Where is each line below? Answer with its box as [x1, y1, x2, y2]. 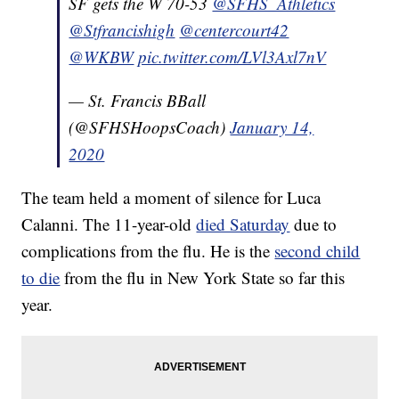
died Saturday [196, 212, 290, 235]
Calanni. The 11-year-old [21, 212, 197, 235]
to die [21, 265, 61, 289]
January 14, [230, 115, 314, 138]
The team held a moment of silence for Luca [21, 185, 322, 208]
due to [289, 212, 338, 235]
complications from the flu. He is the [21, 239, 275, 262]
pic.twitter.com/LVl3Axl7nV [138, 45, 327, 68]
